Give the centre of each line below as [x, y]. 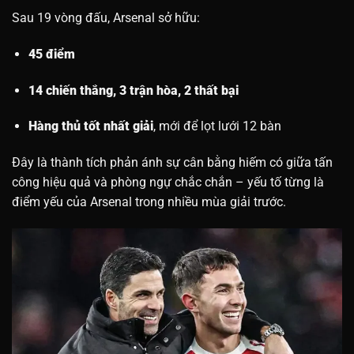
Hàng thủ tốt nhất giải [90, 126]
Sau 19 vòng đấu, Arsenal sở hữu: [106, 18]
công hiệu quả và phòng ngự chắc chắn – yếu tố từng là [168, 183]
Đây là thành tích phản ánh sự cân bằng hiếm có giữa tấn [172, 163]
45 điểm [51, 54]
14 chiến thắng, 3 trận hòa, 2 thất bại [133, 90]
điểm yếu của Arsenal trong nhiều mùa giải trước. [149, 202]
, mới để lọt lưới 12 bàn [217, 126]
